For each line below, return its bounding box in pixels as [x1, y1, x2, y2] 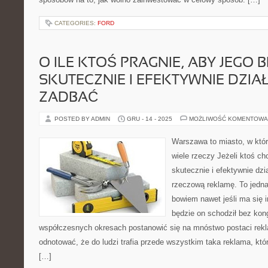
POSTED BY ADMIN [54, 115, 112, 122]
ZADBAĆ [39, 92, 98, 105]
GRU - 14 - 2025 [127, 115, 172, 122]
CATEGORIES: [54, 20, 98, 26]
